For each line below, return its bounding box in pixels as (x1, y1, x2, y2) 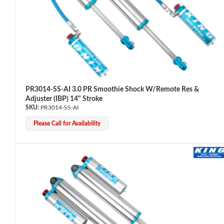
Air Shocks (15, 96, 47, 104)
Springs (15, 207, 37, 214)
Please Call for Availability (33, 120, 100, 126)
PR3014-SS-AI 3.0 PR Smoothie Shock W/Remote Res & (25, 85, 199, 93)
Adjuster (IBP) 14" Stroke (25, 95, 102, 102)
